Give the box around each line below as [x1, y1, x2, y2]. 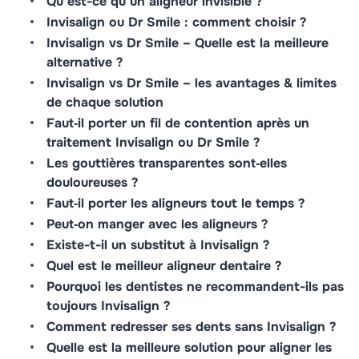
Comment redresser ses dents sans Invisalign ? [46, 318, 336, 335]
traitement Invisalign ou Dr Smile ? [46, 134, 260, 151]
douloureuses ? [46, 174, 138, 191]
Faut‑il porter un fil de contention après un [46, 115, 309, 131]
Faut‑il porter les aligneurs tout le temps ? [46, 195, 305, 212]
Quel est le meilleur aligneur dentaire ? [46, 257, 281, 274]
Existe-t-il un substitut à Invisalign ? [46, 236, 269, 253]
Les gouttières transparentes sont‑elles [46, 155, 287, 171]
